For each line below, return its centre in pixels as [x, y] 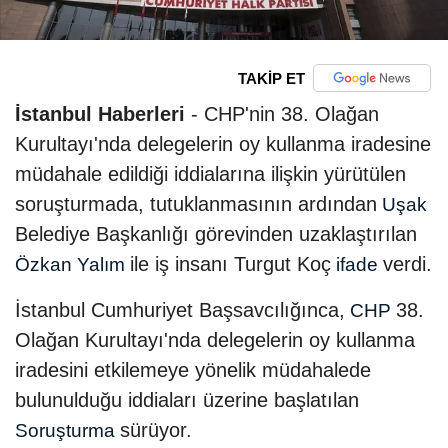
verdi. [407, 264]
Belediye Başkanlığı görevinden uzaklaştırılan [216, 234]
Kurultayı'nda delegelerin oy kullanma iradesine [223, 144]
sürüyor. [156, 430]
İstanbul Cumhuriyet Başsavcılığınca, [180, 310]
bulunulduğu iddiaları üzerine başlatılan [187, 400]
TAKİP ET [271, 78]
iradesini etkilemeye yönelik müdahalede [193, 370]
